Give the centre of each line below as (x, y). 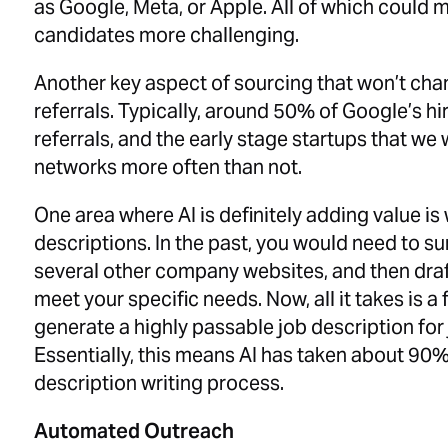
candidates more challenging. (167, 37)
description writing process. (159, 385)
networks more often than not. (168, 169)
